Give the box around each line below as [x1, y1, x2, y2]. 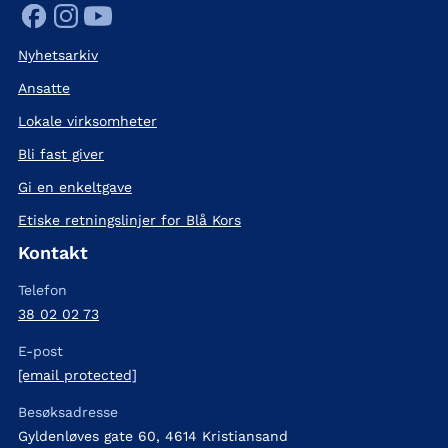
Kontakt [18, 242, 88, 264]
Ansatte [18, 80, 70, 97]
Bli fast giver [18, 146, 104, 163]
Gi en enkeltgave [18, 179, 132, 196]
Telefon [18, 282, 67, 299]
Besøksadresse [18, 404, 118, 421]
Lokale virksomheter [18, 113, 157, 130]
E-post [18, 343, 63, 360]
